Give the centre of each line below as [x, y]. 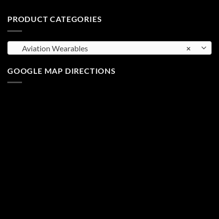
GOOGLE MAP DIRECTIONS [62, 70]
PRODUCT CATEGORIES [55, 19]
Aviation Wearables [53, 48]
